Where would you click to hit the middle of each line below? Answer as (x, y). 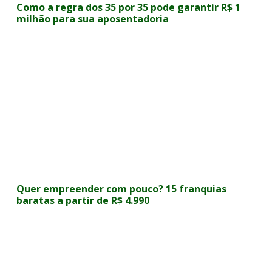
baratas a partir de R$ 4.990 (83, 200)
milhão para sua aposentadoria (93, 19)
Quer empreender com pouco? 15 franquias (122, 189)
